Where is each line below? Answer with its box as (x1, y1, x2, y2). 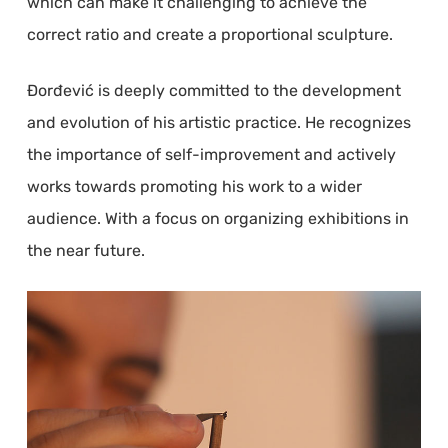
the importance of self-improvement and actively (26, 144, 396, 164)
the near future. (26, 240, 145, 260)
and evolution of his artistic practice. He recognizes (26, 112, 411, 132)
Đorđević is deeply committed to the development (26, 80, 401, 100)
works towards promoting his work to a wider (26, 176, 362, 196)
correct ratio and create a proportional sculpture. (26, 24, 393, 44)
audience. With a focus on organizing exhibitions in (26, 208, 409, 228)
